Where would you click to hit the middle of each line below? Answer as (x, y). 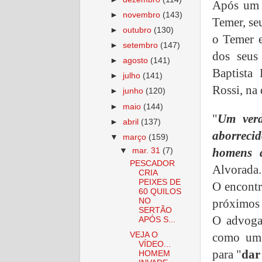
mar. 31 (148, 150)
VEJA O (144, 235)
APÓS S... (157, 220)
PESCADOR (152, 164)
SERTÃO (155, 211)
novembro (143, 15)
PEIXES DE (159, 182)
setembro (142, 45)
